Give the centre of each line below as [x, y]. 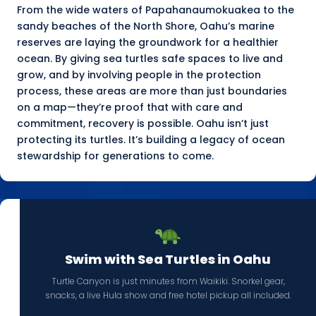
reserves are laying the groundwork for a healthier [148, 43]
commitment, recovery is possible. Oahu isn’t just [143, 124]
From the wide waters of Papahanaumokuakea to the [156, 10]
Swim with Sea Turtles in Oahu [168, 260]
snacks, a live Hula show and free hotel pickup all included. [168, 296]
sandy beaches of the [75, 26]
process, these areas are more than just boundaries [152, 91]
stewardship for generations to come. [115, 156]
